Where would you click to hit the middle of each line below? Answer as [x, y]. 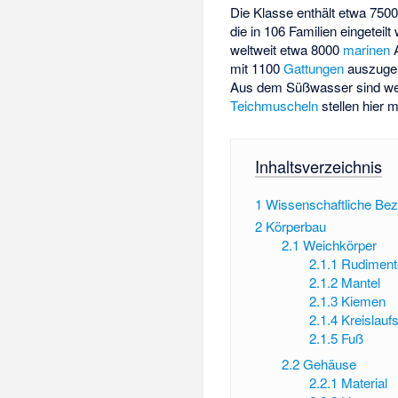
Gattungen [314, 68]
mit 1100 [257, 68]
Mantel [360, 283]
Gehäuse [330, 363]
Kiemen [363, 301]
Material [364, 382]
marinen [367, 49]
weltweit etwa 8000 [287, 49]
